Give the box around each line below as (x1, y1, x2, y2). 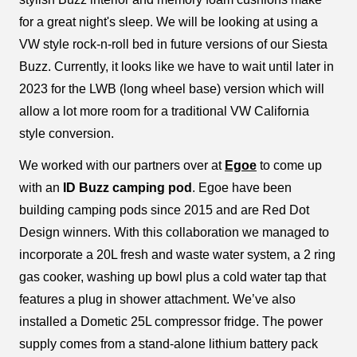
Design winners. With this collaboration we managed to (19, 225, 329, 239)
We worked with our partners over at (19, 158, 225, 172)
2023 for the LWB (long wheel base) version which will (19, 81, 324, 96)
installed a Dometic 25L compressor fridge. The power (19, 314, 323, 328)
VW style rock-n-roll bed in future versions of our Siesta (19, 37, 328, 51)
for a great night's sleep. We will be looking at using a (19, 14, 318, 29)
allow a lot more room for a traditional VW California (19, 104, 309, 118)
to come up (257, 158, 322, 172)
